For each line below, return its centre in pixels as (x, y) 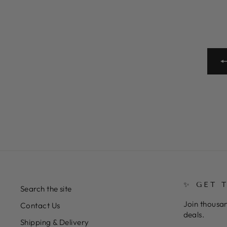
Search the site (46, 189)
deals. (194, 215)
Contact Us (40, 206)
